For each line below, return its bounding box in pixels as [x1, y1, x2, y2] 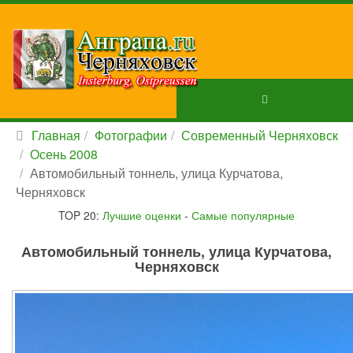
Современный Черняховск [181, 126, 338, 144]
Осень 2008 [30, 145, 98, 163]
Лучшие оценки [102, 207, 181, 223]
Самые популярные [191, 207, 295, 223]
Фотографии [95, 126, 167, 144]
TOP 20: [58, 207, 102, 223]
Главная [32, 126, 80, 144]
